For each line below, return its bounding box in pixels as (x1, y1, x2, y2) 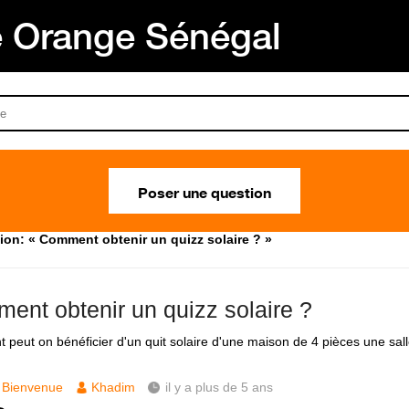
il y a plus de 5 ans (165, 380, 273, 394)
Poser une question (138, 177, 271, 204)
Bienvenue (2, 380, 63, 394)
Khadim (91, 380, 135, 394)
